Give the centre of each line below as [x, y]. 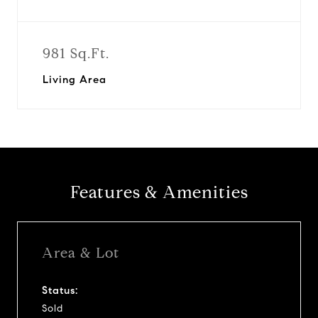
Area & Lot [81, 253]
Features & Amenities [159, 192]
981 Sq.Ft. [76, 54]
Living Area [75, 79]
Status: [60, 290]
